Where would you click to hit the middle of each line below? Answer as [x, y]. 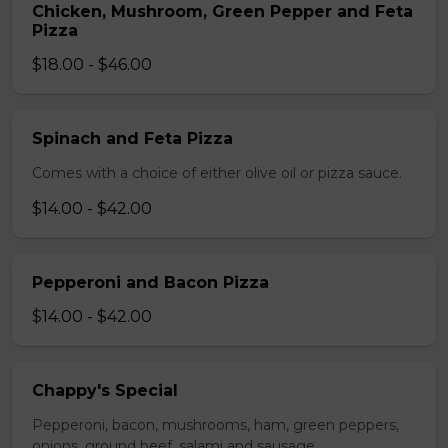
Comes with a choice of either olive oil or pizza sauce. [217, 173]
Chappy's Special [105, 390]
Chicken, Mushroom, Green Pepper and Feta [222, 11]
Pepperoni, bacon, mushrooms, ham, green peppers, [215, 425]
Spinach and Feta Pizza [132, 138]
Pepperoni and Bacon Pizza [150, 282]
